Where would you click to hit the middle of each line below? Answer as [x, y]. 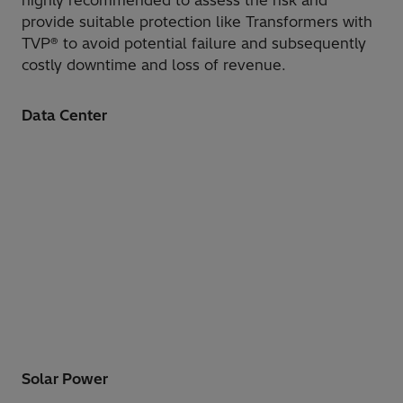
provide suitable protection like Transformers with [197, 22]
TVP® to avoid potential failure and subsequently [194, 44]
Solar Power [65, 379]
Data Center [64, 116]
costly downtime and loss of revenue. [156, 65]
